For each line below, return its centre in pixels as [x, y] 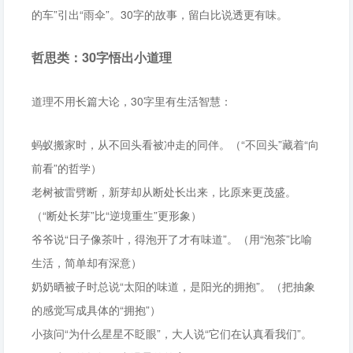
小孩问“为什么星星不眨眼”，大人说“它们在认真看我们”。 [172, 333]
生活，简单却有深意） [87, 262]
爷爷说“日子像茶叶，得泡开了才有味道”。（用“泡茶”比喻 [172, 239]
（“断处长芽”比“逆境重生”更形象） [117, 215]
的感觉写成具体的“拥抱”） [96, 310]
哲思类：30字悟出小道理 [102, 57]
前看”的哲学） [67, 168]
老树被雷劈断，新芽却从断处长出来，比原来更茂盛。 [164, 191]
